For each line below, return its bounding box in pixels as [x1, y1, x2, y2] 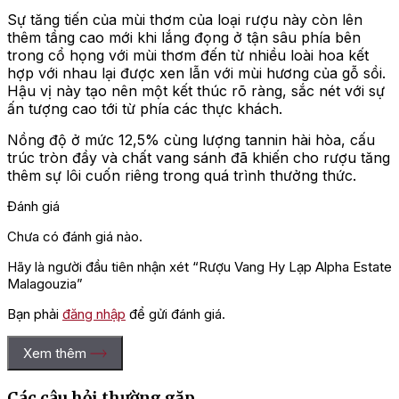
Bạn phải [7, 305, 62, 323]
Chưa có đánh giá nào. [7, 228, 142, 246]
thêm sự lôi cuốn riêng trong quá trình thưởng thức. [7, 167, 356, 185]
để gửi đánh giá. [126, 305, 225, 323]
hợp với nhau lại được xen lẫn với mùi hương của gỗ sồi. [7, 64, 386, 83]
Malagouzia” [7, 275, 83, 293]
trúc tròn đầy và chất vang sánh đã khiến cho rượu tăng [7, 149, 390, 167]
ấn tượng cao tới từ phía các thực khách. [7, 100, 282, 118]
